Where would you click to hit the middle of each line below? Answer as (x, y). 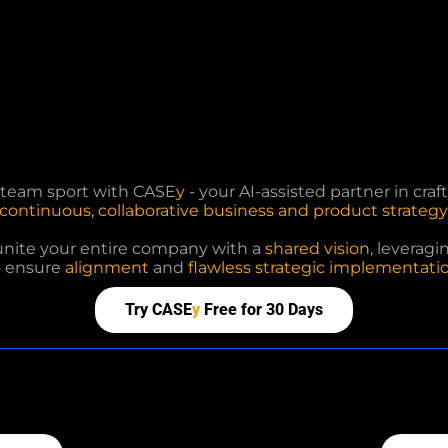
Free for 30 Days (261, 309)
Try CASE (158, 309)
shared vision (317, 248)
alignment (107, 267)
